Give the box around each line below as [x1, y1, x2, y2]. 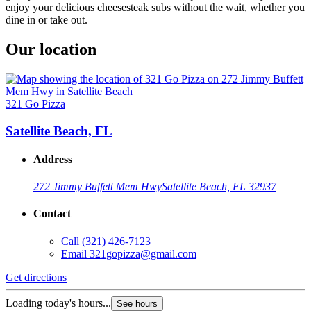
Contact [33, 208, 71, 220]
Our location [6, 40, 96, 58]
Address [33, 153, 72, 165]
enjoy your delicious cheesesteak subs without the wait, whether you [6, 1, 305, 14]
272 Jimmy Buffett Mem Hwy [33, 180, 162, 193]
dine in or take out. [6, 14, 87, 26]
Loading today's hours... [6, 296, 111, 309]
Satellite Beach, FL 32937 [162, 180, 276, 193]
